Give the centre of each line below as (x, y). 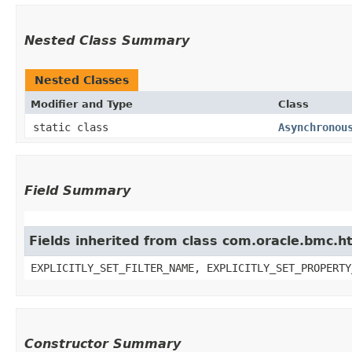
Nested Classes (82, 80)
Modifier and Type (82, 104)
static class (74, 127)
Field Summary (77, 190)
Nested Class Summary (107, 40)
